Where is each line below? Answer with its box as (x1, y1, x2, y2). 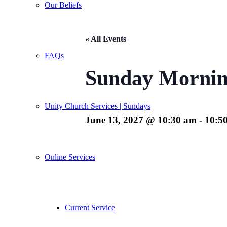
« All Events (85, 34, 126, 43)
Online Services (45, 153, 95, 161)
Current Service (65, 203, 115, 212)
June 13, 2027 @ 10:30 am (85, 114, 197, 125)
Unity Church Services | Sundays (45, 102, 150, 110)
